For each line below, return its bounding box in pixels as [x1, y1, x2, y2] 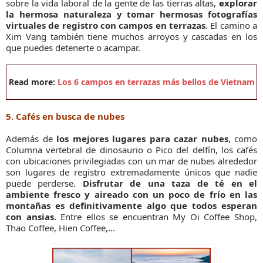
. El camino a [205, 19, 257, 31]
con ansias [6, 210, 54, 222]
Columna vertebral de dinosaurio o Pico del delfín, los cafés [6, 143, 257, 156]
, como [228, 132, 257, 144]
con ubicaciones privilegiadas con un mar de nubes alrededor [6, 154, 257, 167]
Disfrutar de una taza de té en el [82, 177, 258, 189]
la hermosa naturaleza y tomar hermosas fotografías [6, 8, 257, 20]
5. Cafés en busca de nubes [6, 110, 124, 122]
